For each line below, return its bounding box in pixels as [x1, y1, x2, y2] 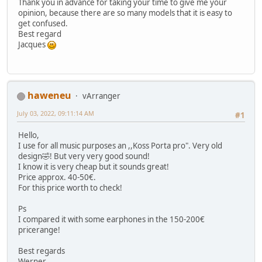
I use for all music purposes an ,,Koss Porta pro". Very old [18, 140, 222, 151]
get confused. [18, 18, 68, 29]
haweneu [27, 89, 71, 102]
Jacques [18, 39, 47, 50]
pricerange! [18, 225, 60, 236]
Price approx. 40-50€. [18, 172, 96, 183]
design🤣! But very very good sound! [18, 151, 150, 162]
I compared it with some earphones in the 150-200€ [18, 214, 205, 225]
